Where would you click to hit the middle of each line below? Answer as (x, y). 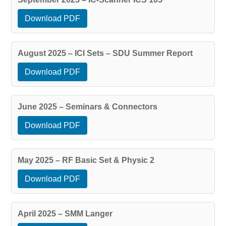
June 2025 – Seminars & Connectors (87, 106)
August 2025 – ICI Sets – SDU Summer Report (105, 53)
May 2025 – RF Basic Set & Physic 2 (86, 160)
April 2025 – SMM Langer (65, 213)
